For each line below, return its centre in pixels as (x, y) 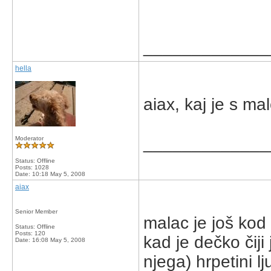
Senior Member (36, 211)
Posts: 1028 (32, 167)
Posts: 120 (30, 233)
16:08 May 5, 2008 (59, 240)
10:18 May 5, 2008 (59, 174)
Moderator (29, 138)
